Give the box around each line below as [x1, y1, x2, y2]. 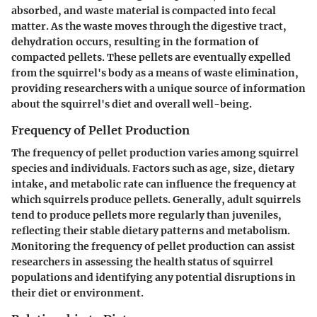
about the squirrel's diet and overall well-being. [11, 98, 252, 111]
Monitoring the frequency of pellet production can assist [11, 240, 295, 253]
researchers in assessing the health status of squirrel [11, 255, 273, 269]
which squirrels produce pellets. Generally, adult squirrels [11, 193, 301, 207]
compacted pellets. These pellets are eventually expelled [11, 51, 291, 64]
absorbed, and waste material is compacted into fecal [11, 4, 276, 18]
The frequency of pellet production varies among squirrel [11, 146, 299, 160]
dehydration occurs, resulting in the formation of [11, 35, 259, 49]
